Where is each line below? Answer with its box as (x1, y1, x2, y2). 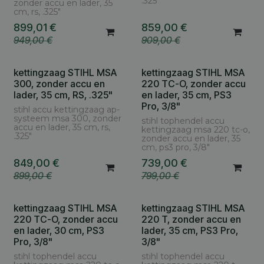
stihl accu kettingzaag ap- (14, 104, 120, 115)
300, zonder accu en (14, 77, 105, 90)
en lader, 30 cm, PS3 (14, 224, 104, 236)
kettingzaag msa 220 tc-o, (141, 124, 250, 135)
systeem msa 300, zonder (14, 113, 121, 124)
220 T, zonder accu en (141, 213, 241, 225)
